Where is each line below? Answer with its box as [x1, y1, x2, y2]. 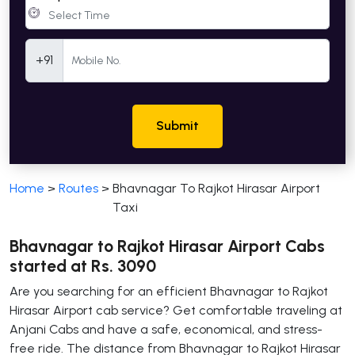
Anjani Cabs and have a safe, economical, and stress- [10, 321, 323, 337]
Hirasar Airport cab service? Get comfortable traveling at [10, 302, 342, 318]
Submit [156, 118, 199, 134]
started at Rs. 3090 [10, 255, 156, 276]
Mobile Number [32, 41, 110, 55]
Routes [59, 180, 98, 196]
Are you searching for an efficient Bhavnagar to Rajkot [10, 283, 328, 299]
